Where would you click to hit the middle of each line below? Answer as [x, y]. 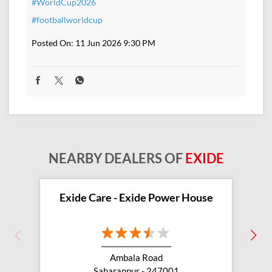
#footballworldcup [67, 20]
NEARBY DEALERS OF [117, 158]
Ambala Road [136, 257]
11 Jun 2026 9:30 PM [115, 43]
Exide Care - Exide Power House [136, 198]
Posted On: [53, 43]
